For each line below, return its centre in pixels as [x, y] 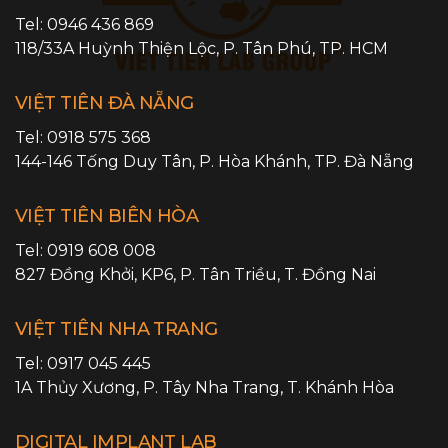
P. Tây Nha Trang [211, 387]
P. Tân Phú [267, 48]
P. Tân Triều [228, 274]
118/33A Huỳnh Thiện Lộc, [119, 48]
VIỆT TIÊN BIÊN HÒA [107, 215]
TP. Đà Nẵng [364, 161]
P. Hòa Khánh [253, 161]
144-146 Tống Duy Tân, [107, 161]
